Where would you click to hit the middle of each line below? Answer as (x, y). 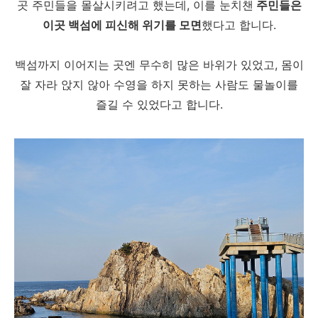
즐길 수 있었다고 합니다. (159, 104)
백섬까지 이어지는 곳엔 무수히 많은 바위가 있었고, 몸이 (159, 65)
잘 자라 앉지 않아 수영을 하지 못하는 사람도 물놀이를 (159, 84)
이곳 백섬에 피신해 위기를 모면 (122, 25)
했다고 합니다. (238, 25)
